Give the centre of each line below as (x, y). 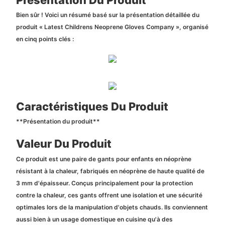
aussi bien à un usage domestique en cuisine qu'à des (94, 219)
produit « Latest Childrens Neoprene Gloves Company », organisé (112, 27)
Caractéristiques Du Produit (92, 106)
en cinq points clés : (45, 39)
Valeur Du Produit (64, 144)
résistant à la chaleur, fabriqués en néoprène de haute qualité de (110, 171)
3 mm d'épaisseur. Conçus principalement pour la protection (104, 183)
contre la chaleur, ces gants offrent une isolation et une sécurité (109, 195)
